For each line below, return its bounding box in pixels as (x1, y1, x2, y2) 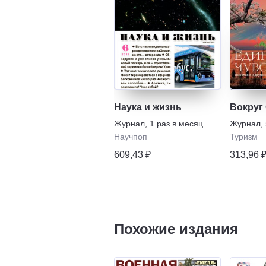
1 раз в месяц (150, 118, 203, 128)
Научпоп (114, 131, 147, 141)
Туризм (230, 131, 258, 141)
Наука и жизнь (114, 102, 182, 112)
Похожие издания (114, 220, 238, 237)
